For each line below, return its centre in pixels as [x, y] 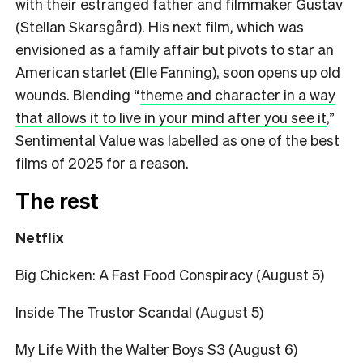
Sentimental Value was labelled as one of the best [177, 139]
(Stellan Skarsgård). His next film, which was [160, 26]
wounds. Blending [75, 94]
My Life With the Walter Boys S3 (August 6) [156, 348]
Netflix [40, 237]
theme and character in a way [238, 94]
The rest [57, 200]
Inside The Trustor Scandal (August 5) [139, 311]
